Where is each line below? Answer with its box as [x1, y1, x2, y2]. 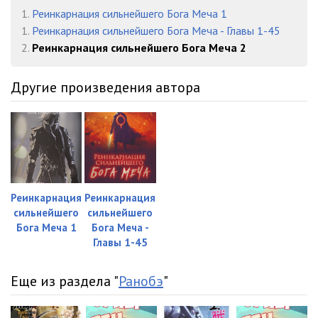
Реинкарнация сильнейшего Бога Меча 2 [32, 40, 246, 55]
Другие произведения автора [11, 78, 200, 97]
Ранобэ [119, 272, 163, 291]
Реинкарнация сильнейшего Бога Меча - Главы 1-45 [32, 23, 280, 38]
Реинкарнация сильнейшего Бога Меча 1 [32, 6, 227, 21]
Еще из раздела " [11, 272, 119, 291]
